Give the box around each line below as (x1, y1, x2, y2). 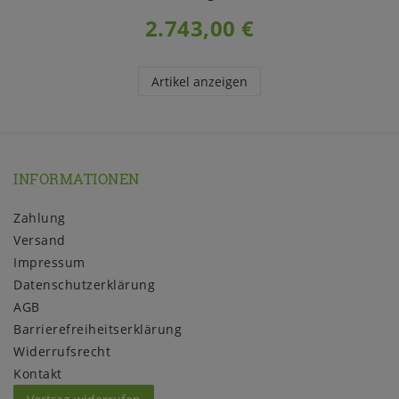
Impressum (13, 253, 85, 271)
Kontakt (13, 364, 62, 382)
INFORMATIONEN (13, 169, 140, 189)
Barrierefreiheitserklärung (13, 320, 182, 338)
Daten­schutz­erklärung (13, 275, 155, 293)
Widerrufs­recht (13, 342, 110, 360)
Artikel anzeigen (151, 73, 248, 91)
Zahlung (13, 208, 66, 226)
